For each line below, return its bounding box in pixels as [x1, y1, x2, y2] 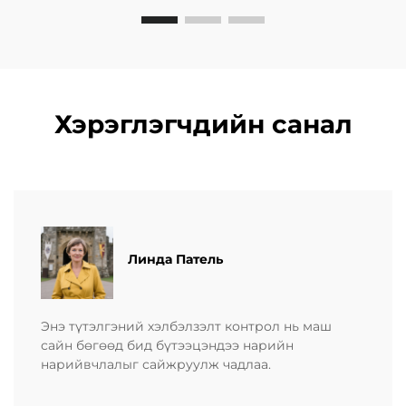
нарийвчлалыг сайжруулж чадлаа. [41, 355, 271, 372]
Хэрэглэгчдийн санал [53, 108, 353, 140]
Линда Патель [128, 251, 223, 268]
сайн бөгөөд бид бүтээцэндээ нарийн [41, 336, 294, 353]
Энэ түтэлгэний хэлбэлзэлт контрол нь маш [41, 317, 332, 334]
